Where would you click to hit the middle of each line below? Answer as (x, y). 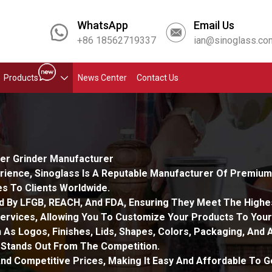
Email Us (214, 25)
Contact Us (158, 78)
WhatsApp (103, 25)
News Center (102, 78)
